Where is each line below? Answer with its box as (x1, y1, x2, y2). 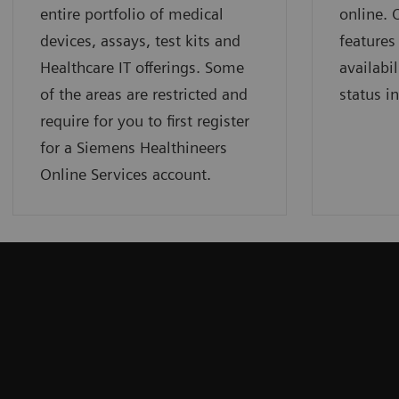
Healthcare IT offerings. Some (40, 57, 244, 77)
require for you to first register (40, 110, 249, 130)
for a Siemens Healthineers (40, 137, 227, 157)
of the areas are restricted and (40, 84, 248, 103)
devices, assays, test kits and (40, 30, 240, 50)
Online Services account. (40, 164, 211, 183)
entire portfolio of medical (40, 4, 224, 23)
